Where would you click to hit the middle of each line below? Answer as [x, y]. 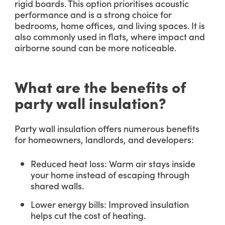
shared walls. [57, 186]
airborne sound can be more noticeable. [95, 47]
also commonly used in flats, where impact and [110, 36]
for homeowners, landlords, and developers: [104, 139]
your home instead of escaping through [110, 175]
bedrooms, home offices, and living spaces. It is [110, 25]
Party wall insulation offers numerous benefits [107, 128]
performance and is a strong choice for [93, 14]
